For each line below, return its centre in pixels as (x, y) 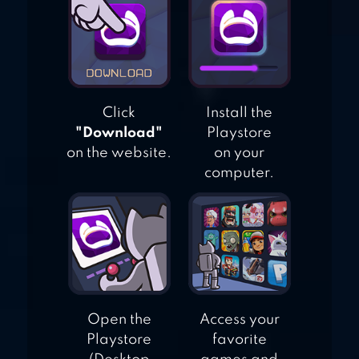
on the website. (119, 153)
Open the (119, 320)
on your (240, 153)
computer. (240, 173)
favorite (239, 340)
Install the (240, 113)
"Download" (119, 133)
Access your (239, 320)
